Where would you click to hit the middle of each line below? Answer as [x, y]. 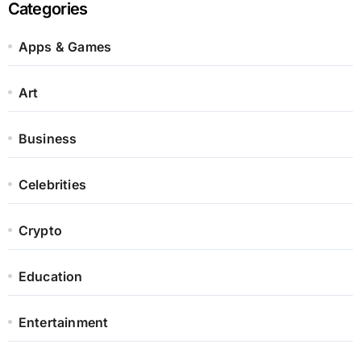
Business [48, 139]
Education [50, 277]
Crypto [40, 231]
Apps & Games [65, 47]
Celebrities [52, 185]
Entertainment [63, 323]
